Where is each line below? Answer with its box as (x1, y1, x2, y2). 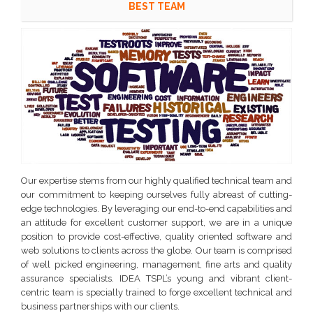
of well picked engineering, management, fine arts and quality (21, 259, 292, 270)
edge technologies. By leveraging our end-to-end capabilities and (21, 203, 292, 214)
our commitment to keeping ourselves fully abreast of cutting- (21, 189, 292, 200)
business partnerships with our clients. (21, 301, 180, 312)
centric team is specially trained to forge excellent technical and (21, 287, 292, 298)
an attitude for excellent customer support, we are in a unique (21, 217, 292, 228)
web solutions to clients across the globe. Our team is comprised (21, 245, 292, 256)
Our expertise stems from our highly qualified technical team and (21, 175, 292, 186)
